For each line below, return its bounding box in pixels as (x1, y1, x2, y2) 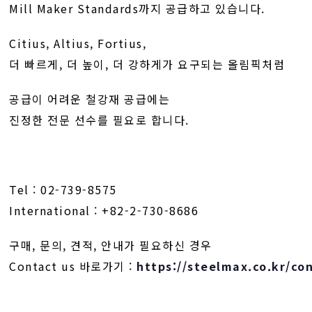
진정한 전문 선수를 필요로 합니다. (9, 111, 189, 128)
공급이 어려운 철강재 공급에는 (9, 90, 171, 107)
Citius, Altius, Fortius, (9, 34, 147, 52)
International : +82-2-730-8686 (9, 201, 199, 219)
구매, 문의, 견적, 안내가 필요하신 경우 (9, 236, 212, 253)
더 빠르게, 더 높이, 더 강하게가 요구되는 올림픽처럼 (9, 55, 286, 72)
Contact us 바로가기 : (9, 257, 137, 274)
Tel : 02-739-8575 (9, 180, 117, 198)
